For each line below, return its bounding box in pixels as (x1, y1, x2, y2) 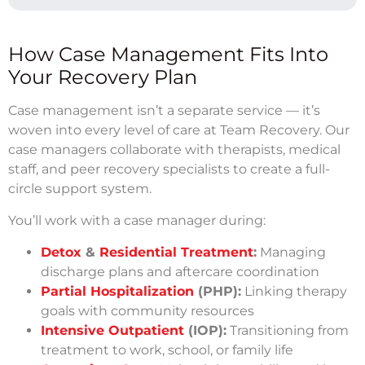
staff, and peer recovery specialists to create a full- (8, 161, 330, 177)
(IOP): (184, 322, 226, 338)
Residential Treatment (99, 244, 253, 260)
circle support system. (8, 180, 152, 196)
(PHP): (194, 283, 241, 299)
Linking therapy (241, 283, 347, 299)
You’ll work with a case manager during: (8, 212, 266, 228)
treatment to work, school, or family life (41, 341, 293, 358)
